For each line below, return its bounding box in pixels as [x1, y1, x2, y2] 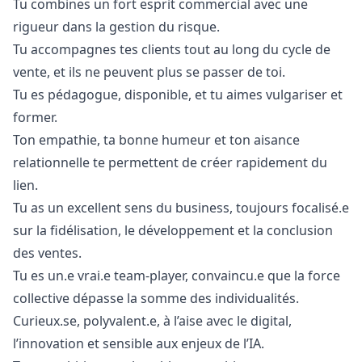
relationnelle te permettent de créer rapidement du [13, 154, 327, 171]
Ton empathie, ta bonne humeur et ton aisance [13, 131, 300, 149]
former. [13, 108, 57, 126]
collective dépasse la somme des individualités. [13, 289, 299, 307]
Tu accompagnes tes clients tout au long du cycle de [13, 40, 330, 58]
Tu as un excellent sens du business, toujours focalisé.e [13, 199, 349, 217]
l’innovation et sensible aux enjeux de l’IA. [13, 335, 264, 352]
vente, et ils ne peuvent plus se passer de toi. [13, 63, 285, 81]
